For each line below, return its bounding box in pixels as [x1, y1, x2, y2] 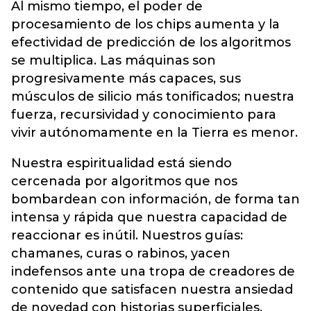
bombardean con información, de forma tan [11, 191, 300, 207]
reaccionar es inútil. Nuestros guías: [11, 227, 243, 243]
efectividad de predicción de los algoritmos [11, 34, 291, 50]
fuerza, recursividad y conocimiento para [11, 106, 276, 122]
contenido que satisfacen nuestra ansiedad [11, 281, 293, 297]
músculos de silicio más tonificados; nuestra [11, 88, 294, 104]
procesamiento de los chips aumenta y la [11, 16, 280, 32]
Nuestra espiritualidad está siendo [11, 155, 232, 171]
